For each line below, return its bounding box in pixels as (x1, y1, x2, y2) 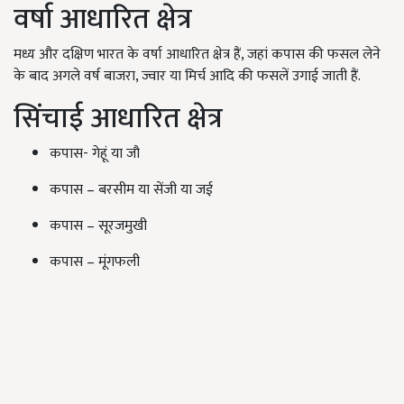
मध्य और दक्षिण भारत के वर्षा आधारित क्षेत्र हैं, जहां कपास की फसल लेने (14, 42, 381, 68)
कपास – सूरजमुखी (50, 214, 147, 239)
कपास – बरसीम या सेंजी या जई (50, 178, 213, 203)
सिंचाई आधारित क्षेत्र (14, 95, 223, 143)
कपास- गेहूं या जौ (50, 142, 140, 167)
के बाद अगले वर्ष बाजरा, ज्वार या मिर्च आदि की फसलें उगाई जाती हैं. (14, 64, 361, 89)
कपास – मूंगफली (50, 250, 140, 275)
